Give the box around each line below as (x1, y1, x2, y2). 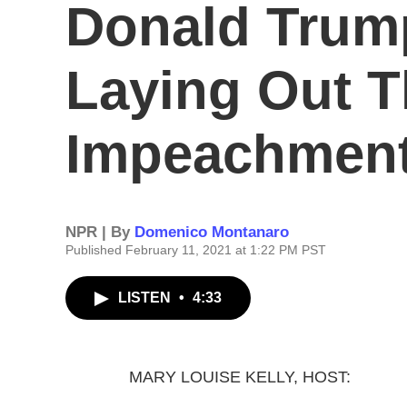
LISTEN (118, 290, 174, 305)
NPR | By (65, 223, 134, 241)
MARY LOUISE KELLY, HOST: (129, 368, 351, 386)
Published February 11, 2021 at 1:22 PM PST (65, 243, 326, 257)
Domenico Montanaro (134, 223, 289, 241)
